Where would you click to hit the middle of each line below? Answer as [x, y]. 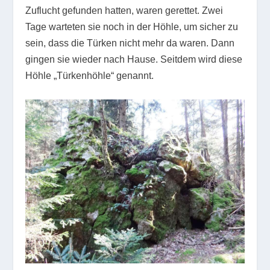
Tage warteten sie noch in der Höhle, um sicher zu [132, 27]
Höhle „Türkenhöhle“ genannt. [90, 76]
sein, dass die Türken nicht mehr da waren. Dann [130, 43]
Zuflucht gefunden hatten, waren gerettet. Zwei [124, 11]
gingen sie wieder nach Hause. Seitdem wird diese [134, 60]
